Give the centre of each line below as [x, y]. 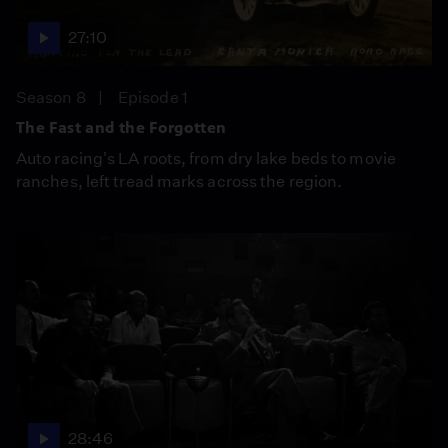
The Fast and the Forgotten [121, 127]
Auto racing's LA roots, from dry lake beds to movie [206, 158]
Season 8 [51, 97]
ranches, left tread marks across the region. [179, 181]
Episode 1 [153, 97]
